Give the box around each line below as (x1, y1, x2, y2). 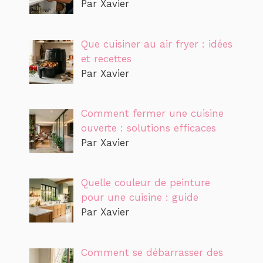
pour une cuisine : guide (80, 191, 198, 204)
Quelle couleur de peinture (80, 177, 210, 189)
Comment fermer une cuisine (80, 107, 224, 120)
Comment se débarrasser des (80, 246, 223, 258)
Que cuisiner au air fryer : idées (80, 38, 232, 50)
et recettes (80, 52, 131, 65)
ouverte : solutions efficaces (80, 122, 216, 134)
